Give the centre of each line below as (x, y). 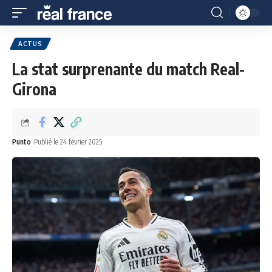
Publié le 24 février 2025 (68, 142)
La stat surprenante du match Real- (128, 69)
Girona (34, 89)
